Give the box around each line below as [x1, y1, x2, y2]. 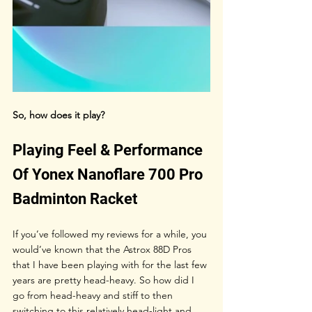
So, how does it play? [13, 108, 104, 121]
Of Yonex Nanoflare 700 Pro [13, 165, 206, 183]
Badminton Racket [13, 189, 137, 208]
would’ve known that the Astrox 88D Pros [13, 242, 194, 256]
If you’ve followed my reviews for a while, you [13, 227, 210, 240]
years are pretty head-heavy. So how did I [13, 273, 197, 286]
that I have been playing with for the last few [13, 258, 210, 271]
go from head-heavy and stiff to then [13, 288, 175, 302]
